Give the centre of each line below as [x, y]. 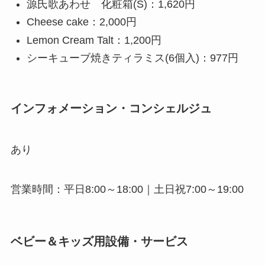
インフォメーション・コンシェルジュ [111, 109]
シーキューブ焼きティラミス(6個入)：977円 [132, 58]
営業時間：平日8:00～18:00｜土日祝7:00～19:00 [127, 190]
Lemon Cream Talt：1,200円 [94, 40]
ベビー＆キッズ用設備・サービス [99, 242]
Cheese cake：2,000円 [81, 22]
